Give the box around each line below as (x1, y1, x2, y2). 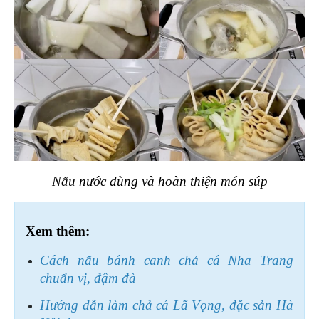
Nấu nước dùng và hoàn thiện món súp (51, 173, 268, 189)
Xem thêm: (26, 223, 90, 239)
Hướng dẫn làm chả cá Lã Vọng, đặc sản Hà (40, 297, 293, 313)
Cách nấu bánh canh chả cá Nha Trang (40, 252, 293, 268)
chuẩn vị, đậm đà (40, 270, 136, 286)
